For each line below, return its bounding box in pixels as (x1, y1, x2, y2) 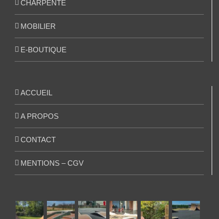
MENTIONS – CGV (21, 158, 84, 167)
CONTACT (21, 135, 56, 144)
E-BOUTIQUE (21, 45, 66, 54)
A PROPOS (21, 111, 59, 120)
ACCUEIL (21, 88, 52, 97)
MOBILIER (21, 22, 56, 30)
